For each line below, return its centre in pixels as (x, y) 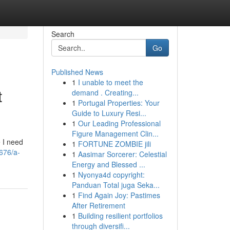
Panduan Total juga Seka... (116, 185)
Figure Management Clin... (115, 133)
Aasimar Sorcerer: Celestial (122, 154)
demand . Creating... (105, 92)
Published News (77, 72)
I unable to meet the (110, 82)
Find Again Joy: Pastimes (119, 195)
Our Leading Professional (119, 123)
